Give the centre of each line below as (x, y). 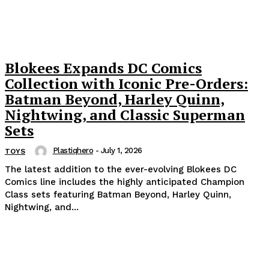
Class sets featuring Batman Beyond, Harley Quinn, (118, 195)
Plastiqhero (73, 150)
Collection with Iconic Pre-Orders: (126, 83)
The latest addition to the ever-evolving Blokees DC (121, 170)
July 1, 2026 (121, 150)
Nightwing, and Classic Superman (125, 114)
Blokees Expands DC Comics (103, 68)
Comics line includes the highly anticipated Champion (125, 182)
